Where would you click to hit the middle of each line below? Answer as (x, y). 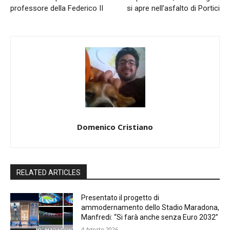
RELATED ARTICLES (49, 173)
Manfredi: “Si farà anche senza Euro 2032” (150, 217)
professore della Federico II (57, 8)
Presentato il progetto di (120, 198)
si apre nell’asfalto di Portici (173, 8)
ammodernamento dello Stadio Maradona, (150, 208)
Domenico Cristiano (115, 127)
